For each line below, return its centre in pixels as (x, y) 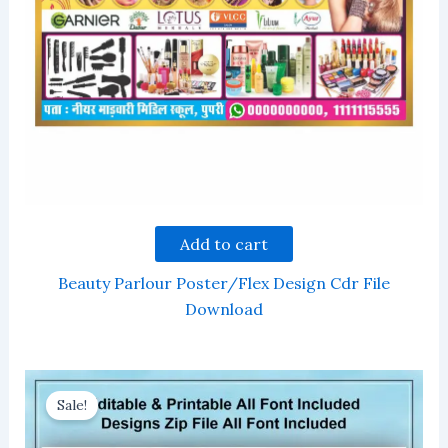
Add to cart (224, 243)
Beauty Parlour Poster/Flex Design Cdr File (224, 282)
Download (224, 308)
